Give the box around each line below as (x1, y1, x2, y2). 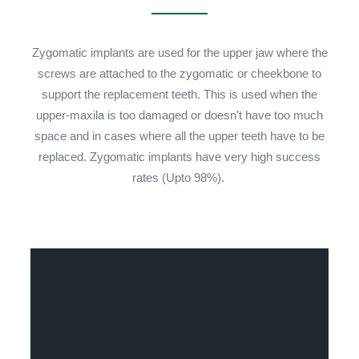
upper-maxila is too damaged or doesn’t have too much (36, 108, 323, 122)
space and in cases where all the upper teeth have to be (34, 129, 325, 143)
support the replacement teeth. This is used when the (42, 87, 317, 101)
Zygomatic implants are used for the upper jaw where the (31, 46, 328, 59)
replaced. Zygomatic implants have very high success (38, 150, 321, 163)
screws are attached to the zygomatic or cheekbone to (38, 67, 321, 80)
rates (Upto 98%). (131, 171, 228, 184)
